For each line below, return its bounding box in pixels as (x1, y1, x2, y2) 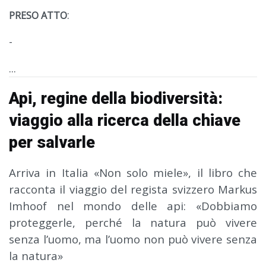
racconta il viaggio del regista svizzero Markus (9, 182, 257, 197)
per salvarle (9, 133, 95, 153)
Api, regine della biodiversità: (9, 89, 223, 109)
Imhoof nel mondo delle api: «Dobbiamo (9, 198, 257, 214)
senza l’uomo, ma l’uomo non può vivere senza (9, 232, 257, 247)
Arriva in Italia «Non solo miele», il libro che (9, 165, 257, 180)
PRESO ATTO (9, 9, 67, 23)
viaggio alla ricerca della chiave (9, 111, 240, 131)
